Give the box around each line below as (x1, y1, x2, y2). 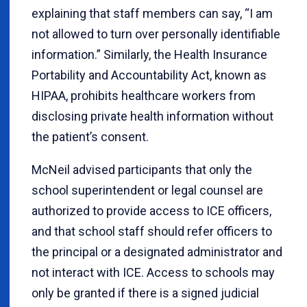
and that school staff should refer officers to (32, 223, 272, 238)
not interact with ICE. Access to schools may (32, 265, 275, 280)
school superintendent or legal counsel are (32, 182, 263, 197)
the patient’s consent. (32, 129, 149, 144)
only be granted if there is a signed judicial (32, 285, 259, 300)
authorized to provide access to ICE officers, (32, 203, 271, 218)
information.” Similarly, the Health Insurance (32, 47, 267, 62)
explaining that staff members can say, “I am (32, 5, 273, 21)
